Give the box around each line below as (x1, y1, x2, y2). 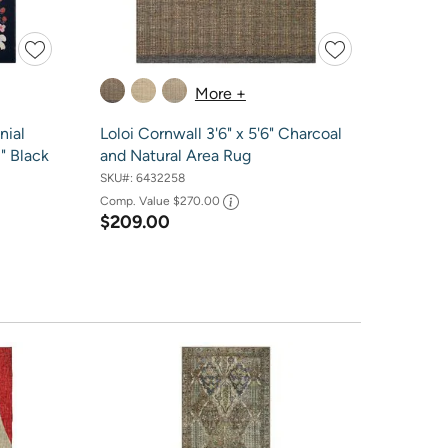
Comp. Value (99, 193, 173, 208)
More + (194, 83, 246, 103)
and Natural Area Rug (99, 146, 251, 166)
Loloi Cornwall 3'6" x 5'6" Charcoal (99, 124, 342, 144)
